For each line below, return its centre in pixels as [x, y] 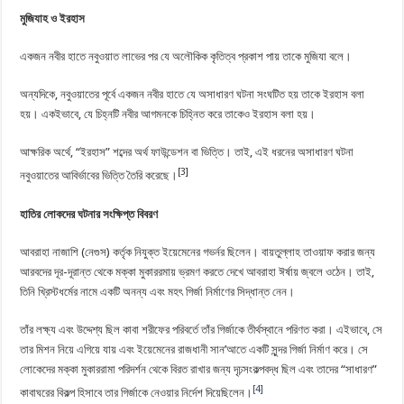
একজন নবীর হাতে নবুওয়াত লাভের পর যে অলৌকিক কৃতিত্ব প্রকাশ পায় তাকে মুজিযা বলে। [186, 57]
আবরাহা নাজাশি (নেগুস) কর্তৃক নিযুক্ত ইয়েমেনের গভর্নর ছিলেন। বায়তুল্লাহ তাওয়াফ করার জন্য [198, 252]
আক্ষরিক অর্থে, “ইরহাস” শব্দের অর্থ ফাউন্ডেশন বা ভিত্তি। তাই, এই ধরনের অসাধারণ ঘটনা [187, 152]
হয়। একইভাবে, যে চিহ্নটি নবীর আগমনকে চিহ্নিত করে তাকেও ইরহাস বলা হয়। [168, 115]
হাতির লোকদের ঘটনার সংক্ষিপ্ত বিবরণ [89, 214]
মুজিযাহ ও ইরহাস [53, 19]
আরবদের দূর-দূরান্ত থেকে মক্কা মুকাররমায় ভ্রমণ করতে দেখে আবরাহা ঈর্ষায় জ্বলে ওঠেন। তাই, [197, 271]
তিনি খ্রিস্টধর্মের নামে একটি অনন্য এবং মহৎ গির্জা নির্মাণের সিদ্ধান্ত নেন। [158, 291]
